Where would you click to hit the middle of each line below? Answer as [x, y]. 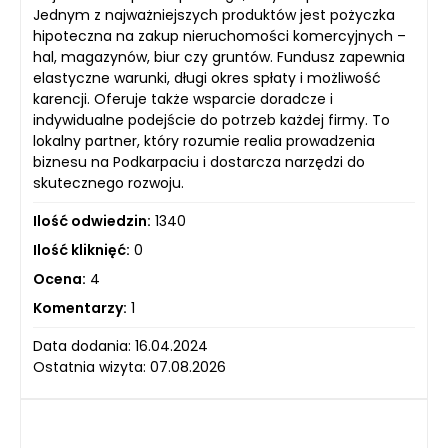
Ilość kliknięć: [81, 249]
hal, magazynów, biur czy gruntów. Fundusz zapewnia [219, 56]
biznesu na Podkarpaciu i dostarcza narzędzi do [199, 161]
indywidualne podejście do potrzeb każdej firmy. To [211, 119]
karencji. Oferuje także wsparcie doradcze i [183, 98]
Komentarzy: [80, 307]
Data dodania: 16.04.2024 [120, 345]
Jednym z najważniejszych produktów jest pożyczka [214, 14]
